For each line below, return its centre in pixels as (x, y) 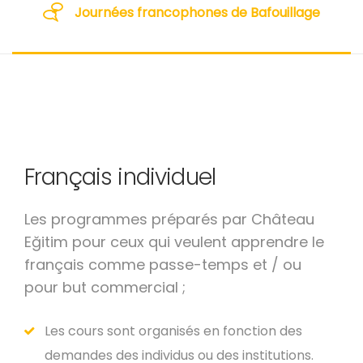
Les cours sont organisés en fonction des (173, 331)
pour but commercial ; (105, 287)
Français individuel (120, 177)
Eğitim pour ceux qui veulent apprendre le (174, 242)
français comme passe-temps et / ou (163, 265)
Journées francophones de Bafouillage (197, 12)
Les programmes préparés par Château (169, 219)
